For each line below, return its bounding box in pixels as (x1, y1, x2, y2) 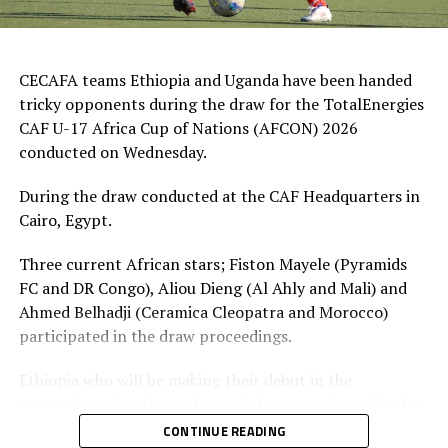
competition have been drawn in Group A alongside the (18, 393, 419, 416)
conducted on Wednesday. (18, 141, 207, 164)
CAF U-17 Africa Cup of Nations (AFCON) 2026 (18, 117, 358, 140)
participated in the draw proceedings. (18, 325, 292, 348)
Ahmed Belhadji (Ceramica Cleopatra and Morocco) (18, 301, 388, 324)
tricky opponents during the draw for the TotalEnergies (18, 93, 424, 116)
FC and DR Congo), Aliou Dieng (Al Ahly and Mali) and (18, 277, 407, 300)
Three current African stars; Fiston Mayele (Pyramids (18, 253, 407, 276)
